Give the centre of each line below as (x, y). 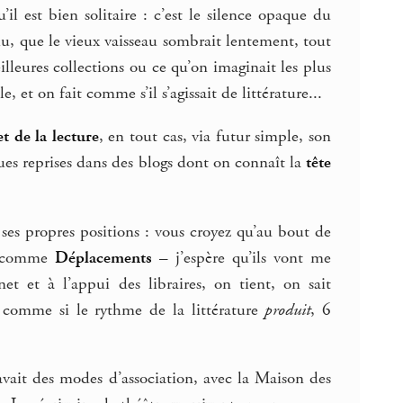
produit (288, 310)
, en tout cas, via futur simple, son (215, 136)
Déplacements (103, 258)
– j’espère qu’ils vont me (242, 258)
